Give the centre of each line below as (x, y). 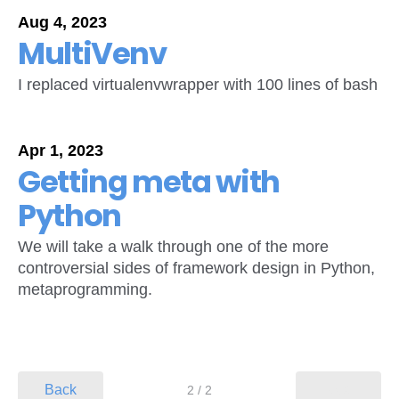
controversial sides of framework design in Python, (196, 269)
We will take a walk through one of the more (173, 247)
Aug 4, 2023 (62, 23)
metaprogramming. (85, 290)
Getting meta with (149, 182)
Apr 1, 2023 (61, 151)
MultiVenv (92, 54)
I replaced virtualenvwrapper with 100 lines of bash (198, 85)
